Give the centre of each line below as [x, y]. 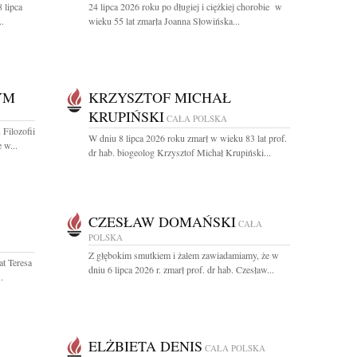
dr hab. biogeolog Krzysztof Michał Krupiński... [180, 152]
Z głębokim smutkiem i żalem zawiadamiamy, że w [184, 255]
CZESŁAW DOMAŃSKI [162, 222]
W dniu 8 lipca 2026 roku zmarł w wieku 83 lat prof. [188, 138]
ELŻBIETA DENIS [145, 346]
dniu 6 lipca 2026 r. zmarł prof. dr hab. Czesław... [181, 269]
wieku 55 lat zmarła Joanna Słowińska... [164, 21]
